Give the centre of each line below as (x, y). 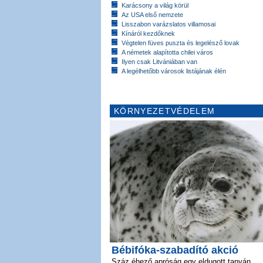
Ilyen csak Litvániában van (159, 61)
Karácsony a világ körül (155, 5)
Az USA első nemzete (152, 14)
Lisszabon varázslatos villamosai (168, 24)
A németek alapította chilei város (167, 52)
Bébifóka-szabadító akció (175, 250)
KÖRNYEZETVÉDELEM (165, 111)
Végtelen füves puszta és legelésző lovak (181, 43)
